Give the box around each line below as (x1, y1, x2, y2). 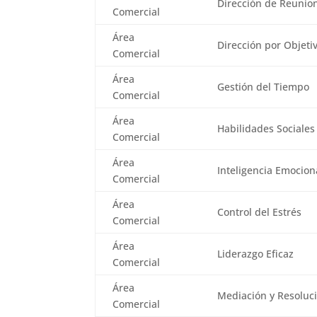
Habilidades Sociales (217, 122, 316, 135)
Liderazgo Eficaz (217, 247, 294, 260)
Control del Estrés (217, 205, 302, 219)
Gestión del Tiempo (217, 80, 310, 93)
